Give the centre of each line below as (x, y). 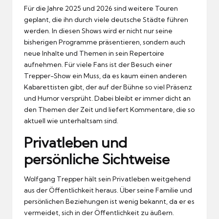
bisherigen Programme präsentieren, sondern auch (105, 42)
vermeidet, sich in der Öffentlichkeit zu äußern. (99, 212)
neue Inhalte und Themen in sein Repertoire (94, 53)
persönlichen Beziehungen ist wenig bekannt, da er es (109, 201)
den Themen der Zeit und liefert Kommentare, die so (109, 109)
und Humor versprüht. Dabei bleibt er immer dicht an (107, 98)
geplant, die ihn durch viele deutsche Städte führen (106, 19)
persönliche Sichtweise (97, 159)
